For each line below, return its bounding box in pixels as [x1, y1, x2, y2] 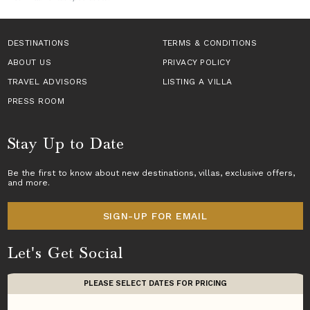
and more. [7, 177, 50, 188]
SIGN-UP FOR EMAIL [102, 210, 208, 221]
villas [198, 167, 220, 178]
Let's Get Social [7, 243, 123, 263]
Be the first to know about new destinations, [7, 167, 199, 178]
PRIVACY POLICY [162, 57, 231, 67]
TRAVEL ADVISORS [7, 76, 88, 86]
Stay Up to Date [7, 134, 125, 154]
